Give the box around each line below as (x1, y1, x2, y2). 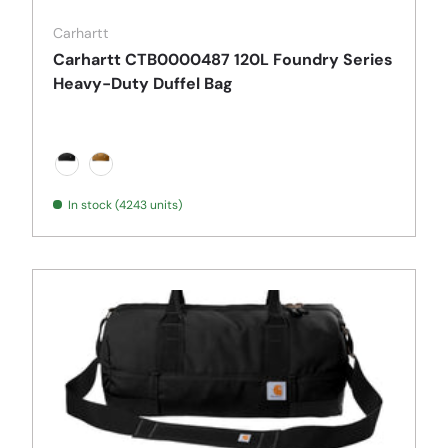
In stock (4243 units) (68, 197, 182, 214)
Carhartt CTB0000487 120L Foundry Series (53, 49, 393, 71)
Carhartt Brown (89, 175, 211, 197)
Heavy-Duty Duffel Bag (53, 73, 233, 95)
